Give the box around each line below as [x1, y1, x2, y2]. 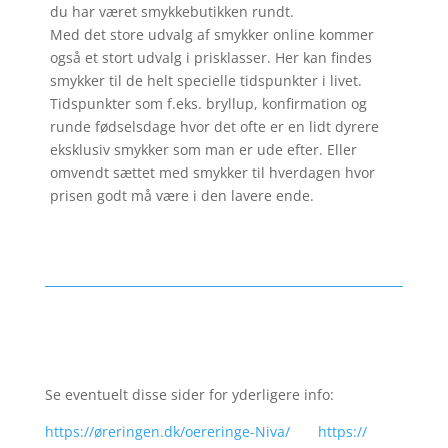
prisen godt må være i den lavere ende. [49, 186, 314, 206]
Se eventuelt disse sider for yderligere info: [44, 385, 334, 405]
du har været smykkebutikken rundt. [49, 2, 294, 22]
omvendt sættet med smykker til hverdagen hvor [49, 163, 375, 183]
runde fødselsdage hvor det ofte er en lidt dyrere [49, 117, 379, 137]
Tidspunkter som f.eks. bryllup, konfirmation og [49, 94, 367, 114]
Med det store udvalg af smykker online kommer [49, 25, 374, 45]
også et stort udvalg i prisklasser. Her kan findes [49, 48, 372, 68]
